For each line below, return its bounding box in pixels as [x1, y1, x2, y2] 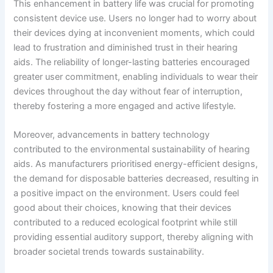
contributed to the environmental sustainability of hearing [13, 144, 250, 155]
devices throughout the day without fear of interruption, [13, 85, 243, 97]
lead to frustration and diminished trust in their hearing [13, 41, 238, 53]
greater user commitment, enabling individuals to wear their [13, 71, 258, 82]
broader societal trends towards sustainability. [13, 246, 205, 258]
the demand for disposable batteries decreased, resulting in [13, 173, 260, 185]
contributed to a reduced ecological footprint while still [13, 217, 238, 229]
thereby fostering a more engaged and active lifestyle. [13, 100, 236, 112]
